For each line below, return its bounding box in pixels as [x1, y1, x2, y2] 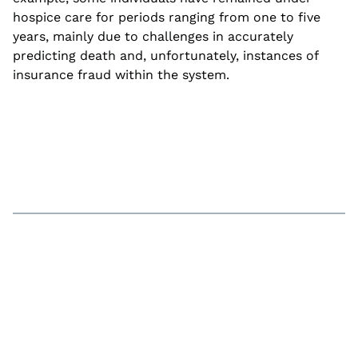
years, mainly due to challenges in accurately [13, 29, 293, 45]
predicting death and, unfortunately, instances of [13, 48, 318, 64]
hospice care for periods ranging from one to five [13, 10, 320, 26]
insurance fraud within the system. [13, 67, 229, 83]
